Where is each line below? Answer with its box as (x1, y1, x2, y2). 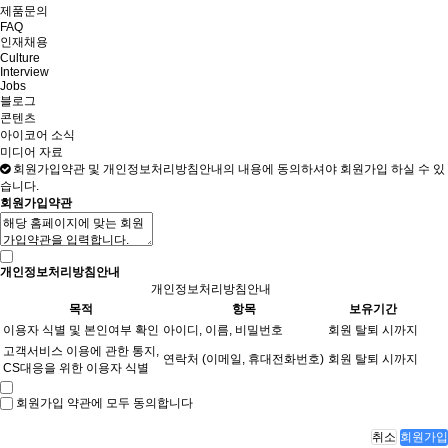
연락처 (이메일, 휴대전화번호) (163, 351, 324, 366)
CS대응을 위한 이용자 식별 (3, 360, 149, 375)
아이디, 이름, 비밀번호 (163, 322, 283, 337)
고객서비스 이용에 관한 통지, (3, 343, 159, 358)
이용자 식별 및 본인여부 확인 (3, 322, 159, 337)
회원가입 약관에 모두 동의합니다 (16, 395, 193, 410)
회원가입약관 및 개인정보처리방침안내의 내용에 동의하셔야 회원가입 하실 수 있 (10, 162, 445, 176)
